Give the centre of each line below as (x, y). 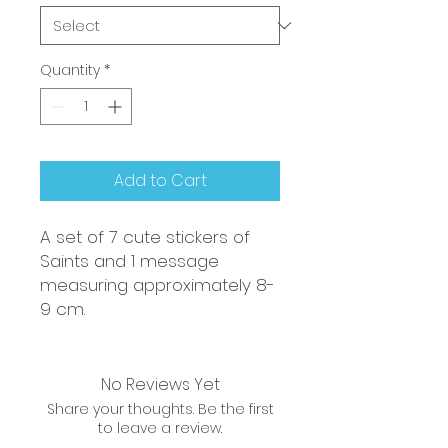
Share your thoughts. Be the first (160, 409)
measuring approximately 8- (157, 285)
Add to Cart (160, 180)
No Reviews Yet (160, 384)
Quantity (70, 70)
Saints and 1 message (129, 261)
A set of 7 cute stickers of (145, 237)
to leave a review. (160, 428)
